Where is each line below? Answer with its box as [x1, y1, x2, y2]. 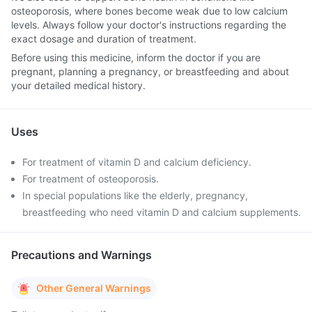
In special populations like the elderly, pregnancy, [22, 189, 248, 201]
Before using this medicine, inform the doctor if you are [11, 52, 260, 63]
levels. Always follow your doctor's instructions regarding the [11, 19, 286, 31]
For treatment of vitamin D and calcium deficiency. [22, 156, 251, 168]
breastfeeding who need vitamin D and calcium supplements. [22, 206, 301, 218]
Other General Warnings [36, 282, 151, 294]
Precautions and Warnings [11, 248, 152, 262]
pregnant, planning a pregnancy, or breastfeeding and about [11, 65, 289, 77]
